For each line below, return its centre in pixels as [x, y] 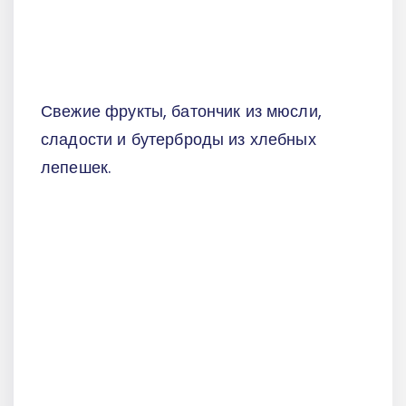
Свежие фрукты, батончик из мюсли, [181, 111]
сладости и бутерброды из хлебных [179, 139]
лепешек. [76, 167]
